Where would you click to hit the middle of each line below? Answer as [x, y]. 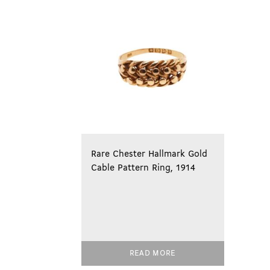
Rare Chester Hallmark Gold [149, 155]
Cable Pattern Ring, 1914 [143, 168]
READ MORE [152, 254]
